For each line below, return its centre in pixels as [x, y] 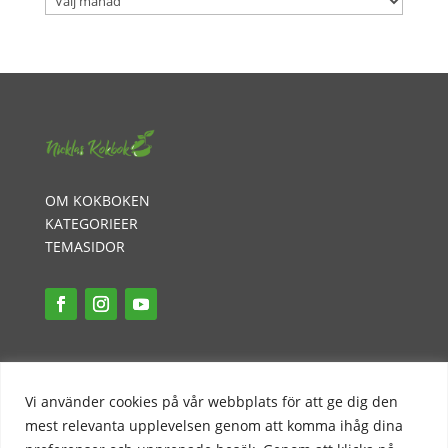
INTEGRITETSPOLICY [111, 370]
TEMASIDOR [84, 247]
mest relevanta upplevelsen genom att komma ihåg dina [214, 425]
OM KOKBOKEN [97, 201]
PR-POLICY [79, 393]
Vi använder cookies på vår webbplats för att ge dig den [211, 401]
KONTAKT [77, 416]
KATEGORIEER [91, 224]
